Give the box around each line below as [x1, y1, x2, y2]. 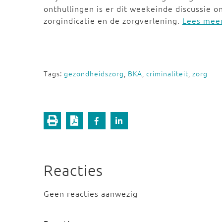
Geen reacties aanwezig [44, 188, 138, 199]
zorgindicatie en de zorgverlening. [44, 15, 182, 26]
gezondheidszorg [64, 68, 124, 78]
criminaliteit [146, 68, 188, 78]
